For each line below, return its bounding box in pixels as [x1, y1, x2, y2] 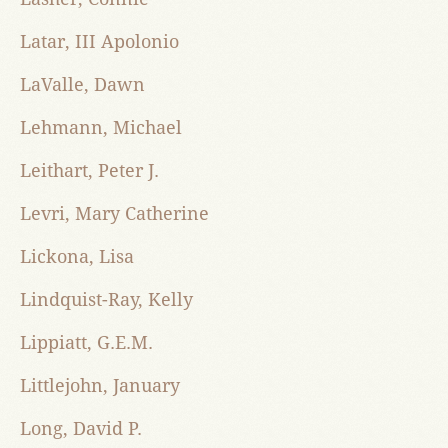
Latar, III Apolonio [20, 31, 179, 53]
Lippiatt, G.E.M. [20, 332, 153, 354]
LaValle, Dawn [20, 74, 145, 96]
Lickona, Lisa [20, 246, 134, 268]
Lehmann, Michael [20, 117, 182, 139]
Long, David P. [20, 418, 142, 440]
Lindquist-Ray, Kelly [20, 289, 193, 311]
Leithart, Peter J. [20, 160, 159, 182]
